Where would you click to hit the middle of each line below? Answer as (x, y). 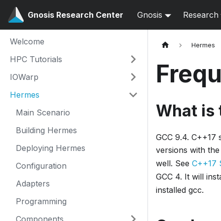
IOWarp (24, 77)
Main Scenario (43, 112)
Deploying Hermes (51, 148)
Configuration (41, 166)
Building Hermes (46, 130)
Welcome (27, 41)
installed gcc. (180, 190)
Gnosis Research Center (75, 15)
